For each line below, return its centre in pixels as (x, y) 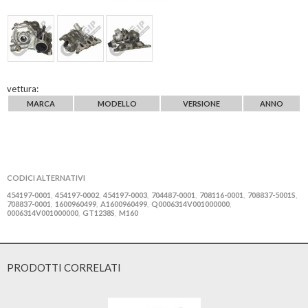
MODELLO (117, 103)
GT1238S (99, 212)
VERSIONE (201, 103)
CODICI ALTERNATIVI (46, 177)
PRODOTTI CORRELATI (64, 267)
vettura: (23, 88)
